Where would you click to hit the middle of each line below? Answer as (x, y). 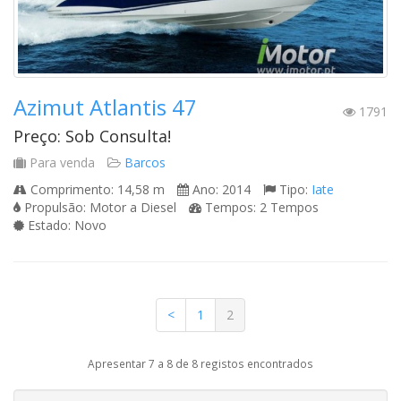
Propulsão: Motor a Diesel (98, 208)
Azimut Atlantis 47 (105, 107)
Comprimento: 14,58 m (96, 190)
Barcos (145, 163)
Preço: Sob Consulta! (92, 137)
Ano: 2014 (220, 190)
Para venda (60, 163)
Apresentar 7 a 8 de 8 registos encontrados (200, 364)
